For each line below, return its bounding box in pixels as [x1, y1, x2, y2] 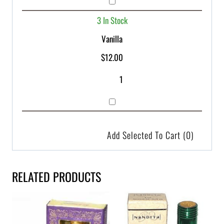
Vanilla [101, 32, 122, 45]
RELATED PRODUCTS [12, 167, 101, 186]
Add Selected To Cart [107, 128, 180, 142]
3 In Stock [96, 14, 127, 27]
